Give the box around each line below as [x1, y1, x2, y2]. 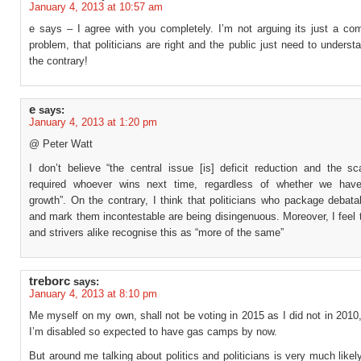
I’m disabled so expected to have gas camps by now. [29, 326, 277, 338]
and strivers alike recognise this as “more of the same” [29, 226, 284, 239]
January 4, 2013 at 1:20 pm [29, 116, 157, 128]
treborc [29, 275, 70, 288]
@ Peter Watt [29, 138, 93, 150]
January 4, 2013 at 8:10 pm [29, 288, 157, 300]
